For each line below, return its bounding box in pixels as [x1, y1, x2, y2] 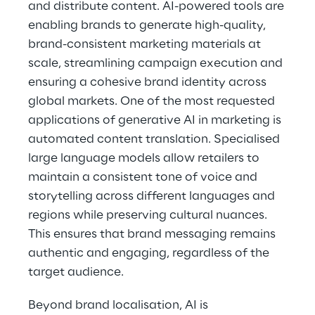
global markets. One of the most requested [28, 95, 278, 108]
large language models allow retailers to [28, 152, 262, 165]
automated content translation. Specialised [28, 133, 283, 146]
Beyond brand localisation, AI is [28, 299, 211, 311]
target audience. [28, 266, 124, 278]
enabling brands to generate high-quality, [28, 19, 269, 32]
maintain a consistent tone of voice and [28, 171, 260, 184]
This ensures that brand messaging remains [28, 228, 278, 240]
